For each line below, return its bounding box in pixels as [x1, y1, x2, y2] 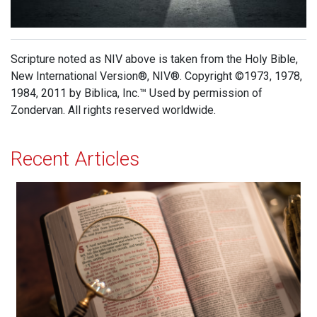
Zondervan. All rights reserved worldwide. [11, 103, 216, 117]
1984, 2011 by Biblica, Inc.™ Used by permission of [11, 86, 263, 100]
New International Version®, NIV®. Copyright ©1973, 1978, [11, 69, 302, 83]
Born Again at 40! [16, 183, 100, 197]
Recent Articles [11, 147, 139, 171]
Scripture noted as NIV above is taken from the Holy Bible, [11, 52, 298, 67]
